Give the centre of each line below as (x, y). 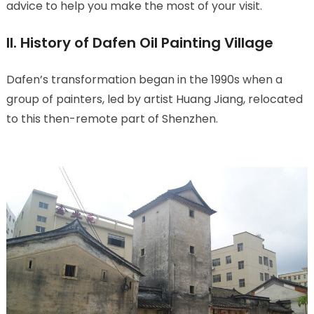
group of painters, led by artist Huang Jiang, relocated (154, 100)
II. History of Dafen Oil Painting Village (139, 43)
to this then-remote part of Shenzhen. (112, 119)
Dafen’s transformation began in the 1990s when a (144, 80)
